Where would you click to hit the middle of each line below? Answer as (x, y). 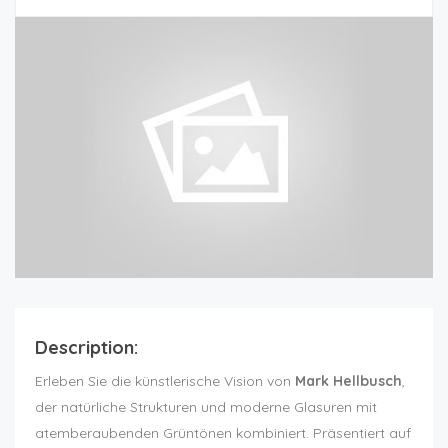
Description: (86, 348)
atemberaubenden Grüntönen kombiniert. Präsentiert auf (223, 433)
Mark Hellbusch (348, 381)
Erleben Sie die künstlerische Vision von (165, 381)
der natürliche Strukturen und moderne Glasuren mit (206, 407)
